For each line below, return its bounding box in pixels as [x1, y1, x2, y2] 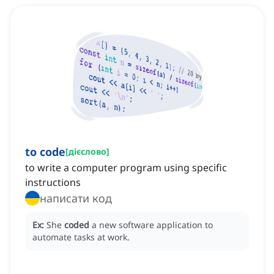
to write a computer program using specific [25, 161, 227, 175]
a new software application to [92, 219, 213, 231]
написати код [40, 191, 112, 206]
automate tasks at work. [32, 231, 130, 243]
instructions [25, 176, 81, 190]
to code [25, 144, 65, 160]
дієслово [68, 146, 106, 158]
